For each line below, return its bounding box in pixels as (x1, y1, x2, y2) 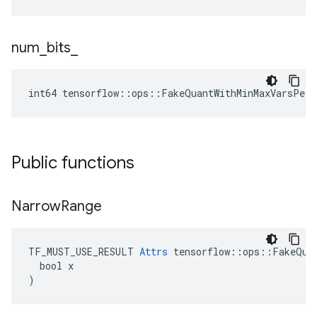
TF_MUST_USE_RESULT (28, 245, 139, 258)
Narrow (11, 197, 61, 215)
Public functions (11, 152, 139, 173)
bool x (28, 259, 74, 272)
